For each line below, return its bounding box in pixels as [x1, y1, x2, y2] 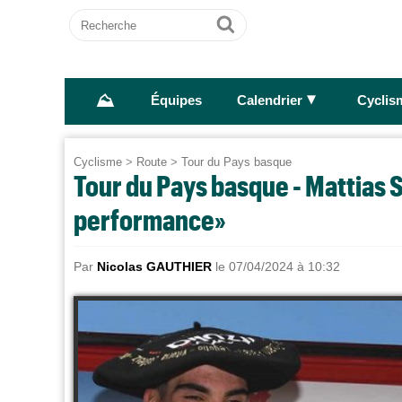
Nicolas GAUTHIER [97, 259, 212, 275]
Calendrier [236, 93, 302, 109]
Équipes [150, 93, 202, 109]
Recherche [69, 9, 139, 24]
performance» [74, 203, 226, 236]
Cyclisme [74, 155, 122, 169]
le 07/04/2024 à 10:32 [212, 259, 340, 275]
